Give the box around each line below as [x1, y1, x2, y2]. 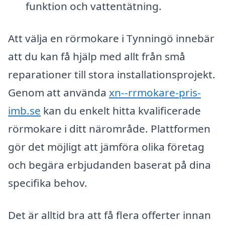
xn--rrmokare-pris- [109, 85, 201, 99]
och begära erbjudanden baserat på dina [8, 158, 211, 172]
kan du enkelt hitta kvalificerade [41, 103, 201, 118]
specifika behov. [8, 176, 87, 190]
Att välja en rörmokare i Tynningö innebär [8, 31, 214, 45]
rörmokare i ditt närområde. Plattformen [8, 122, 210, 136]
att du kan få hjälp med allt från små [8, 49, 185, 63]
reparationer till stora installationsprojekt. [8, 67, 215, 81]
